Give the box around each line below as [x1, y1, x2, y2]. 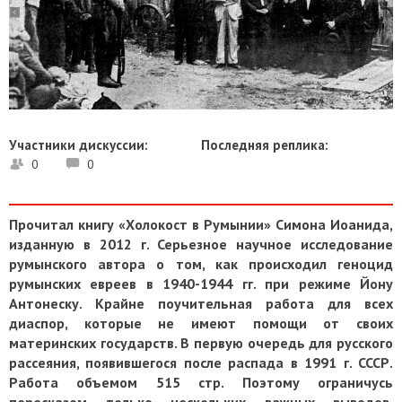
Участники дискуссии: [9, 136, 148, 154]
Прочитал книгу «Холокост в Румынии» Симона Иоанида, [9, 215, 393, 234]
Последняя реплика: [201, 136, 328, 154]
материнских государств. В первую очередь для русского [9, 334, 393, 353]
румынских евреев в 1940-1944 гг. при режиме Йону [9, 275, 393, 293]
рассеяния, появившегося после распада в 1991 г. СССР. [9, 354, 393, 372]
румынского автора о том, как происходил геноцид [9, 255, 393, 274]
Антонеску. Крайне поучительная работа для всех [9, 294, 393, 313]
